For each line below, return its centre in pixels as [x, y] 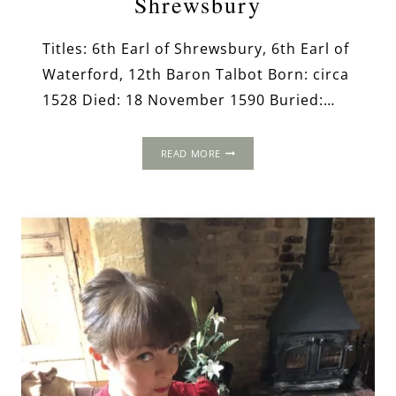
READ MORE [190, 153]
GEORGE [241, 147]
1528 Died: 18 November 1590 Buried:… [189, 99]
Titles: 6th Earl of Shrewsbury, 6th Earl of [196, 48]
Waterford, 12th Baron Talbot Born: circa [196, 74]
